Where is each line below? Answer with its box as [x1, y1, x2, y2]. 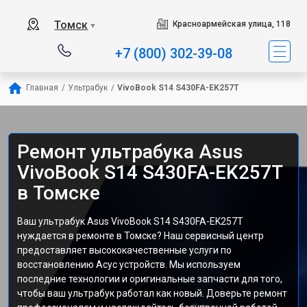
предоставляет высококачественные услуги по [17, 245, 232, 256]
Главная [26, 83, 58, 93]
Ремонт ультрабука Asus [17, 140, 243, 163]
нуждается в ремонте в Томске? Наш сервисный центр [17, 230, 264, 241]
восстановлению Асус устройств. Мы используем [17, 259, 241, 270]
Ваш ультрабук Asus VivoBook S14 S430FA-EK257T [17, 216, 243, 227]
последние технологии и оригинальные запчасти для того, [17, 273, 282, 284]
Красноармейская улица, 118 [172, 19, 291, 29]
